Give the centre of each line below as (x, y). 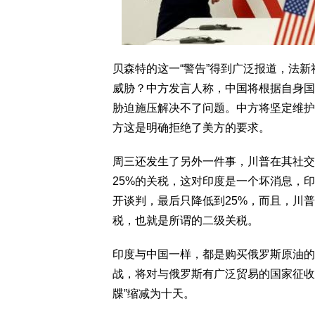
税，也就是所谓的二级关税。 (186, 220)
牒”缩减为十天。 (154, 294)
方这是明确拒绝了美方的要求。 (191, 128)
